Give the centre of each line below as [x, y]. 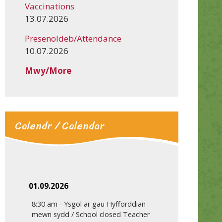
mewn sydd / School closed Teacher [90, 215]
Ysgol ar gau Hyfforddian [105, 204]
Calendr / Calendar [59, 126]
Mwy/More [48, 71]
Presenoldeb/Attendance [73, 39]
